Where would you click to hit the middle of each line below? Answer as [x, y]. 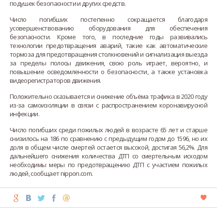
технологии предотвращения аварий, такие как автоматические [108, 45]
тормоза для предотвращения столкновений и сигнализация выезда [108, 54]
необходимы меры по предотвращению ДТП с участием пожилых [108, 164]
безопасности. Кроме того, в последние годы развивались [108, 37]
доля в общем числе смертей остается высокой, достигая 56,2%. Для [108, 147]
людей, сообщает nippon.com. [51, 173]
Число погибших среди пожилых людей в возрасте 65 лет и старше [108, 130]
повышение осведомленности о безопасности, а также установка [108, 71]
